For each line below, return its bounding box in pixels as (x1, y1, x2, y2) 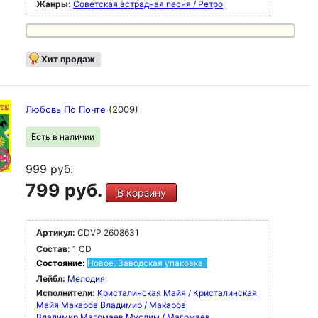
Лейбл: (36, 273, 65, 284)
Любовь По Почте (26, 104, 109, 115)
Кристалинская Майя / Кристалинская (97, 287, 257, 298)
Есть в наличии (31, 131, 94, 142)
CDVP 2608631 (75, 227, 139, 238)
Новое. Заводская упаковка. (87, 258, 205, 268)
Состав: (36, 243, 70, 254)
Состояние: (36, 258, 87, 268)
